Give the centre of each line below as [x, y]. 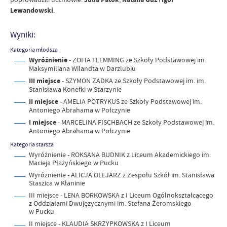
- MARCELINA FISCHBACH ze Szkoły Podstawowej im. [135, 122]
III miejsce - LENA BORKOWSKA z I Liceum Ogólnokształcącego [121, 195]
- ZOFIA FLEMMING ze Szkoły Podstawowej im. [137, 60]
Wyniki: [23, 35]
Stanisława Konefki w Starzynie [75, 89]
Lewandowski [32, 10]
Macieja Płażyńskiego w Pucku [74, 163]
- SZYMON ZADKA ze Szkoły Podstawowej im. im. [133, 80]
